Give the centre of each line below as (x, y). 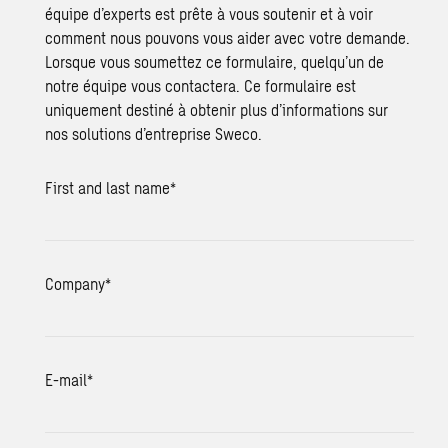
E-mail (66, 379)
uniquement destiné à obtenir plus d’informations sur (217, 109)
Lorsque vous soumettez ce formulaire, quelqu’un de (215, 61)
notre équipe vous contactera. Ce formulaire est (201, 85)
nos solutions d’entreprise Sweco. (154, 133)
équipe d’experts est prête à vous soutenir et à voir (209, 13)
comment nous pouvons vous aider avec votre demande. (228, 37)
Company (75, 283)
